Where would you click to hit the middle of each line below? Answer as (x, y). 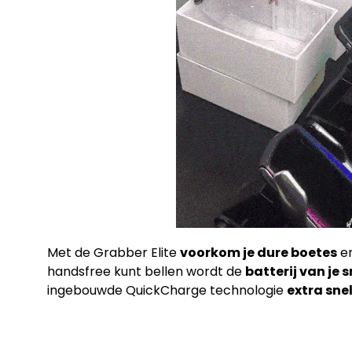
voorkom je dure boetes (258, 252)
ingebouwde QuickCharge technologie (167, 290)
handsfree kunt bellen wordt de (146, 271)
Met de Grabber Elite (114, 252)
